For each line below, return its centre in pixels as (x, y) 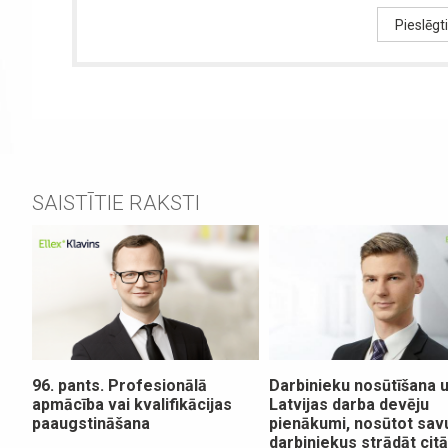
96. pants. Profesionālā (120, 385)
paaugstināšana (91, 423)
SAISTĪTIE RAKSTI (116, 202)
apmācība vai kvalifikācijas (132, 404)
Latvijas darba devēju (348, 404)
